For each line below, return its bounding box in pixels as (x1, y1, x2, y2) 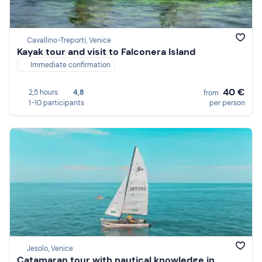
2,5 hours (29, 87, 58, 97)
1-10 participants (29, 98, 84, 108)
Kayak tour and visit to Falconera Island (17, 46, 195, 58)
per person (209, 98, 245, 108)
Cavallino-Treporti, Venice (27, 36, 111, 46)
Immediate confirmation (30, 60, 111, 70)
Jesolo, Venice (27, 244, 73, 254)
